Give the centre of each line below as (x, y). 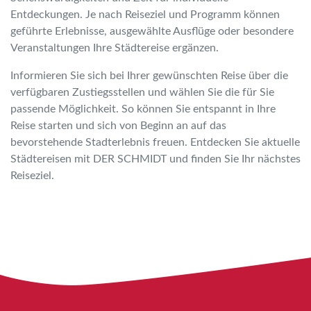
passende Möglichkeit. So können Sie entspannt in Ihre (143, 109)
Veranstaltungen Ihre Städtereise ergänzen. (115, 48)
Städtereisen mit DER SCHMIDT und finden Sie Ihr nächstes (155, 159)
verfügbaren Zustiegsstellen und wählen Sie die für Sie (142, 92)
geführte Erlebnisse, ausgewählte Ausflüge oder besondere (152, 31)
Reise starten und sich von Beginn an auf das (118, 126)
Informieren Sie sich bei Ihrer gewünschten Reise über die (149, 76)
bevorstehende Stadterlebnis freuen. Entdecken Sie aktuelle (155, 142)
